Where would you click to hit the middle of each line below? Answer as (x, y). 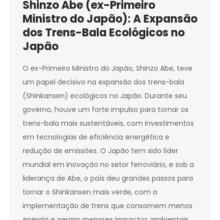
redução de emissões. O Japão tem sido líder (100, 151)
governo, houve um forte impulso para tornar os (106, 110)
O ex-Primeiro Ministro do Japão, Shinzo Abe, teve (108, 69)
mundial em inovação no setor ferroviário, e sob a (108, 165)
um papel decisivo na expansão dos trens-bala (103, 82)
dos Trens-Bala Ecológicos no (104, 33)
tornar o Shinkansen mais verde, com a (90, 192)
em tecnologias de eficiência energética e (96, 137)
